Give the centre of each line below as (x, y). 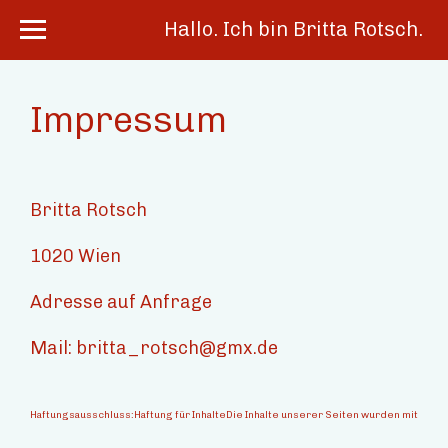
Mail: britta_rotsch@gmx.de (154, 347)
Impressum (128, 119)
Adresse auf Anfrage (121, 301)
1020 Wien (75, 255)
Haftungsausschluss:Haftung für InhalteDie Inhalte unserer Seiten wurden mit (224, 414)
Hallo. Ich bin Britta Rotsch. (293, 29)
